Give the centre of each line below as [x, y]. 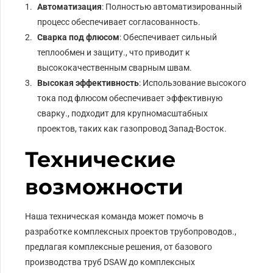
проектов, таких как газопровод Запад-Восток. [132, 128]
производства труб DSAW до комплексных [110, 262]
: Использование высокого [193, 83]
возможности [105, 186]
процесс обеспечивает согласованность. [119, 22]
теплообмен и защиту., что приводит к [114, 52]
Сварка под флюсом [79, 37]
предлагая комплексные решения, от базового [119, 246]
